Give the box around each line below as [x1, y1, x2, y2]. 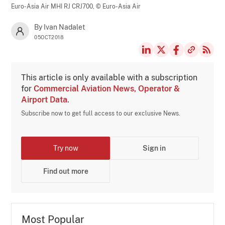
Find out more [43, 167, 88, 175]
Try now [53, 144, 78, 152]
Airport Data [21, 94, 68, 104]
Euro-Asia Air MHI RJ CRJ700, [11, 3, 96, 10]
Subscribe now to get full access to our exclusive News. [21, 109, 181, 117]
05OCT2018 [34, 34, 64, 40]
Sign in [143, 144, 166, 152]
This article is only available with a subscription [21, 72, 198, 82]
